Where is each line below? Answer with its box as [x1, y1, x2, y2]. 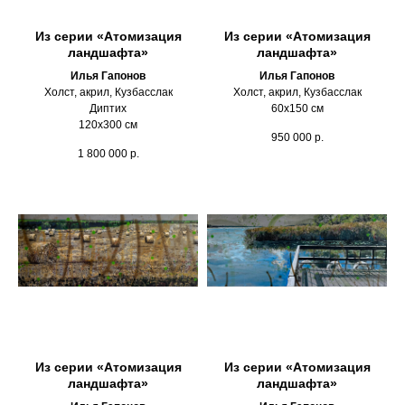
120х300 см [79, 118, 137, 131]
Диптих [89, 101, 127, 115]
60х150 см [270, 101, 324, 115]
